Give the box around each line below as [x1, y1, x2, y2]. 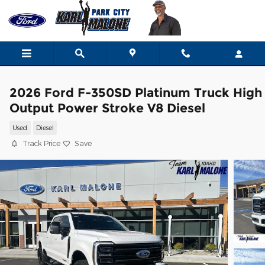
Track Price [22, 139, 60, 147]
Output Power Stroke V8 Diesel [9, 101, 205, 115]
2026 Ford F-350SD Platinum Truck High [9, 85, 262, 100]
